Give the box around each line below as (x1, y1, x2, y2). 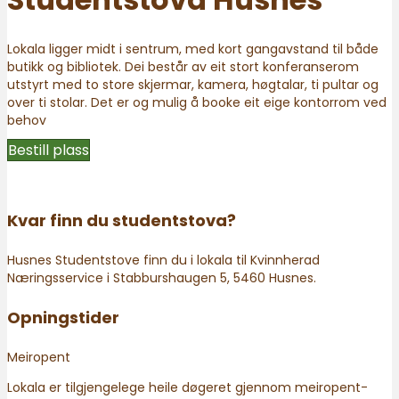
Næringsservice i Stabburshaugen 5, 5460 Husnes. (7, 268, 316, 287)
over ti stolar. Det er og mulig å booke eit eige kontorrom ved (7, 94, 387, 112)
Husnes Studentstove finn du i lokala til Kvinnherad (7, 250, 320, 269)
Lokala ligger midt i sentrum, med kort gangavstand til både (7, 40, 379, 59)
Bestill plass (8, 140, 89, 161)
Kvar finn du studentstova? (7, 209, 236, 232)
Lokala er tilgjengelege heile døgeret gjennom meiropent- (7, 378, 368, 396)
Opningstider (7, 305, 119, 329)
